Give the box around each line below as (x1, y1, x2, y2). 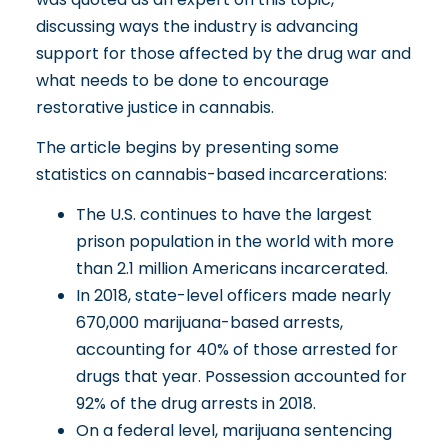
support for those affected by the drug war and (35, 41, 411, 65)
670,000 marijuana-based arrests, (75, 310, 343, 334)
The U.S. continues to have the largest (75, 202, 372, 226)
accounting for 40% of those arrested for (75, 337, 398, 361)
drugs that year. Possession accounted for (75, 364, 407, 388)
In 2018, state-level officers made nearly (75, 283, 391, 307)
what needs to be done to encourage (35, 68, 329, 92)
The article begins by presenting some (35, 135, 339, 159)
